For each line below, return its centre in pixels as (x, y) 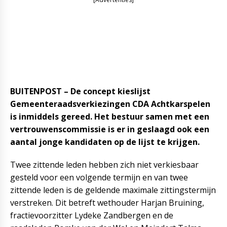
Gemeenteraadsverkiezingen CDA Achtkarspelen (110, 104)
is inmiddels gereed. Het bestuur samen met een (110, 117)
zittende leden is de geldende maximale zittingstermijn (113, 190)
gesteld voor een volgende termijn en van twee (99, 177)
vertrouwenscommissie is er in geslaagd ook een (110, 129)
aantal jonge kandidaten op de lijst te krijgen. (105, 142)
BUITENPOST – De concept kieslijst (80, 91)
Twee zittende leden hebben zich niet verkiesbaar (104, 165)
